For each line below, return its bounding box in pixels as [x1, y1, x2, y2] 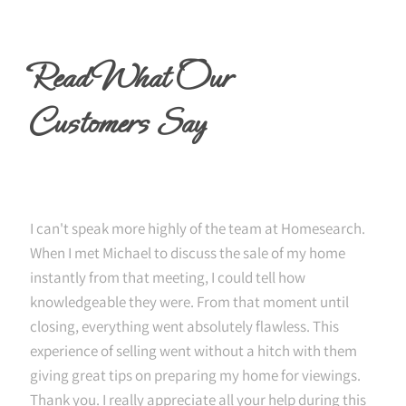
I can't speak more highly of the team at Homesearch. [30, 218, 365, 238]
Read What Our [27, 54, 231, 102]
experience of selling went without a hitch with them [30, 341, 357, 361]
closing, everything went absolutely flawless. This [30, 316, 339, 336]
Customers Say [27, 100, 206, 148]
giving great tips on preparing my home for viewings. [30, 365, 361, 385]
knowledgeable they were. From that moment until [30, 292, 349, 312]
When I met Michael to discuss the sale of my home [30, 243, 345, 263]
